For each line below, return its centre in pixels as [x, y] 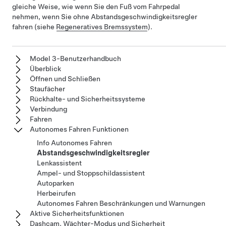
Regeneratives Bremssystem [102, 27]
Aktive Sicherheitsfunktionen [77, 214]
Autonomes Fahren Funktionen [79, 129]
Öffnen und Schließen [65, 79]
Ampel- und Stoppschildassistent [91, 173]
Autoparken [55, 183]
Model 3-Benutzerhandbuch [75, 59]
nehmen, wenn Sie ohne [51, 17]
